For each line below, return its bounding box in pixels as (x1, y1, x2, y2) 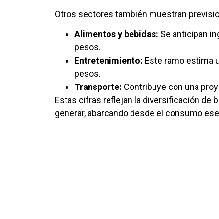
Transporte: (74, 82, 122, 92)
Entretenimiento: (74, 55, 143, 66)
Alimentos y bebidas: (74, 29, 158, 40)
